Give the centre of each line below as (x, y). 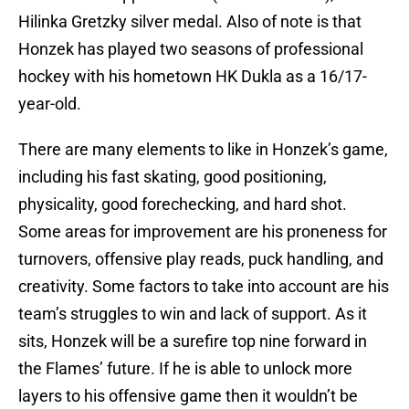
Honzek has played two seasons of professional (191, 49)
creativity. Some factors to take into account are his (204, 287)
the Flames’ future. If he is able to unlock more (185, 369)
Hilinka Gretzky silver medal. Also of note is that (190, 22)
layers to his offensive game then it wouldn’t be (188, 396)
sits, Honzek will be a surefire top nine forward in (193, 341)
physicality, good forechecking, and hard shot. (183, 204)
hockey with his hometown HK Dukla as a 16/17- (193, 77)
